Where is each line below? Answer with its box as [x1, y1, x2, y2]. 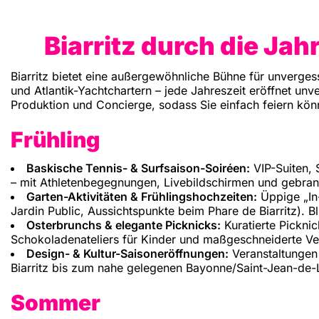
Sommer [11, 290, 100, 316]
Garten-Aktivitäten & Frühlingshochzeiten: [26, 189, 257, 204]
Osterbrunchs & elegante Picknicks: [26, 218, 221, 233]
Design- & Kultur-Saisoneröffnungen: [26, 246, 229, 261]
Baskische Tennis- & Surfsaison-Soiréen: [26, 161, 250, 176]
